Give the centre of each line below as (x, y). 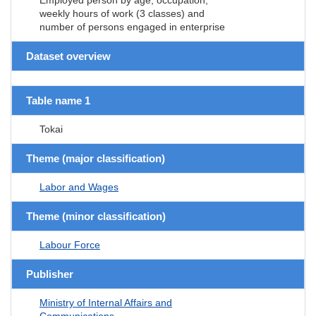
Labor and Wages (79, 187)
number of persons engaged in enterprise (132, 26)
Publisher (50, 274)
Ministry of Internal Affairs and (106, 302)
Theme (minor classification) (96, 216)
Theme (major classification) (96, 158)
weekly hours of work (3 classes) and (122, 13)
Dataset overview (68, 56)
